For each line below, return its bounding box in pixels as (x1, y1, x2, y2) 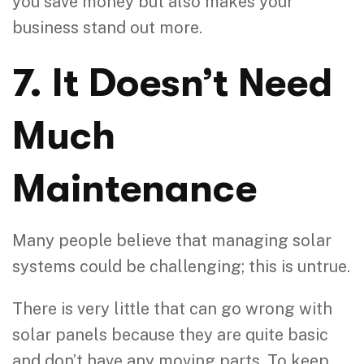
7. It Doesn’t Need (12, 60, 332, 106)
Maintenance (12, 166, 257, 211)
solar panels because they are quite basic (12, 324, 328, 344)
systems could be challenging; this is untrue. (12, 256, 350, 276)
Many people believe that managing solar (12, 230, 331, 250)
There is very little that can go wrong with (12, 298, 332, 318)
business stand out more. (12, 17, 202, 37)
